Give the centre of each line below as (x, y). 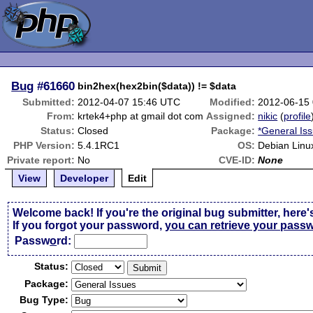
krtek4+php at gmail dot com (141, 116)
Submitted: (49, 102)
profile (298, 116)
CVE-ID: (237, 160)
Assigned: (231, 116)
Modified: (233, 102)
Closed (93, 131)
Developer (85, 178)
